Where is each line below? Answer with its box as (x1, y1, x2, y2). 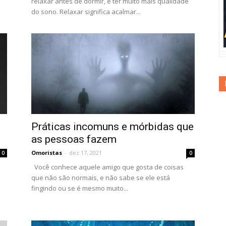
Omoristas (31, 149, 62, 156)
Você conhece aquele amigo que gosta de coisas (31, 162, 184, 172)
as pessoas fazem (31, 133, 117, 145)
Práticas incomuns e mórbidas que (31, 121, 194, 133)
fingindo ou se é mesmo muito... (31, 184, 128, 193)
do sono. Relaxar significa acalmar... (31, 7, 141, 16)
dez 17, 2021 (69, 149, 102, 156)
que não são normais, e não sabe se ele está (31, 173, 170, 182)
